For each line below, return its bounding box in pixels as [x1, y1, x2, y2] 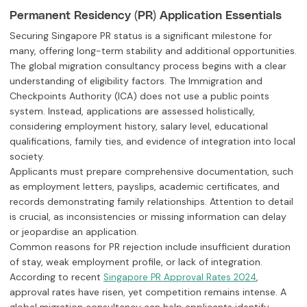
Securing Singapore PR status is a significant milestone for [10, 29, 272, 42]
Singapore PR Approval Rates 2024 [103, 271, 256, 284]
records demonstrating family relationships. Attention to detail [10, 195, 293, 208]
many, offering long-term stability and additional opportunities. [10, 45, 297, 58]
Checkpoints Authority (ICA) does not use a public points [10, 90, 269, 103]
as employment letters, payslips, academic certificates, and [10, 180, 280, 193]
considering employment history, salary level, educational [10, 120, 268, 133]
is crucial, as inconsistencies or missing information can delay [10, 210, 286, 223]
